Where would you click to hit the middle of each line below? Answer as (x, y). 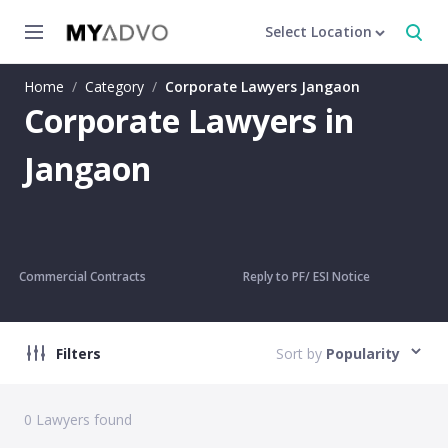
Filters (78, 353)
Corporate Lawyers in (189, 120)
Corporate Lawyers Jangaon (262, 86)
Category (114, 86)
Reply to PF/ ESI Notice (306, 276)
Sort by (299, 353)
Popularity (363, 353)
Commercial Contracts (82, 276)
